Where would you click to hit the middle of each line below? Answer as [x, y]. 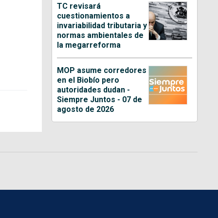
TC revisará [79, 6]
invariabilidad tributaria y [102, 26]
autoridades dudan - [94, 90]
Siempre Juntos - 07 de [100, 100]
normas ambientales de [100, 36]
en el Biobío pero [88, 80]
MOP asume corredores [102, 71]
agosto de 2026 [86, 109]
